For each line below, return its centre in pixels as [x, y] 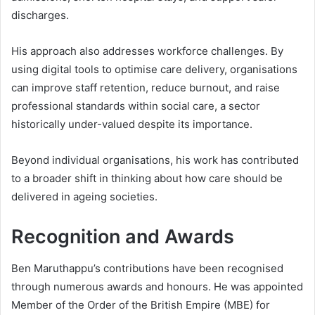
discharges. [40, 15]
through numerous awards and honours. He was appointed [157, 286]
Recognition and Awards [123, 237]
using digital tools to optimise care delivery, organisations [154, 70]
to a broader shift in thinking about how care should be [147, 179]
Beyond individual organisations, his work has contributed [155, 160]
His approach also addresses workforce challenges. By [147, 51]
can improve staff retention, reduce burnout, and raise [146, 88]
